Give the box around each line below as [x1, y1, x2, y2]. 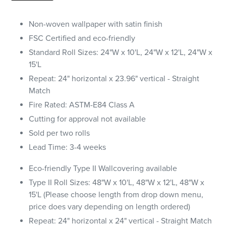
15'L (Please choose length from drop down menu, [29, 189, 203, 200]
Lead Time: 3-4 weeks [29, 142, 106, 153]
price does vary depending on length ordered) [29, 201, 190, 212]
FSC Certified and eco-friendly [29, 33, 135, 44]
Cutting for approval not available [29, 114, 146, 125]
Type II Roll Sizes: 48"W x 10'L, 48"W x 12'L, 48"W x [29, 177, 204, 188]
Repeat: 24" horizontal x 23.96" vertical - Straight [29, 74, 199, 84]
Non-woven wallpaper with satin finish [29, 19, 162, 30]
